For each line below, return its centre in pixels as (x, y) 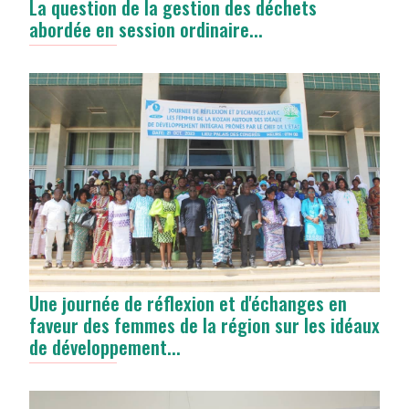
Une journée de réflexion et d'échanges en (188, 302)
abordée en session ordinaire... (146, 29)
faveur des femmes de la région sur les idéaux (204, 324)
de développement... (105, 346)
